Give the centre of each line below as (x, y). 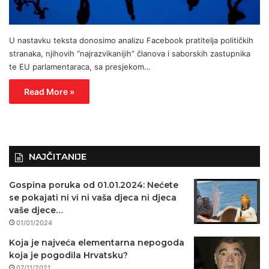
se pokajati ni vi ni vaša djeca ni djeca (93, 197)
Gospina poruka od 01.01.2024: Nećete (94, 185)
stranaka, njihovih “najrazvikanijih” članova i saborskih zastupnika (130, 53)
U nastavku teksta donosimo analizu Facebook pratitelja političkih (131, 40)
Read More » (49, 91)
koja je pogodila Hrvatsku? (68, 255)
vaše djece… (36, 210)
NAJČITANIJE (58, 156)
